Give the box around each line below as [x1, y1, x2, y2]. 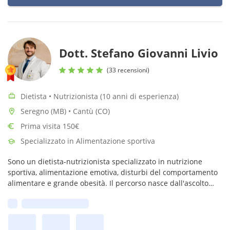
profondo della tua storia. [8, 189, 95, 199]
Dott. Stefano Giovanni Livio [59, 45, 218, 61]
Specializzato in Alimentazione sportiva [21, 136, 155, 146]
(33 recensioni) [107, 65, 149, 74]
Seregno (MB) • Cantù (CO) [21, 106, 110, 116]
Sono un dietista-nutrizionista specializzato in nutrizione [8, 157, 202, 166]
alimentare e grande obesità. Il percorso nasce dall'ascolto [8, 178, 208, 188]
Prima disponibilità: [22, 199, 89, 208]
